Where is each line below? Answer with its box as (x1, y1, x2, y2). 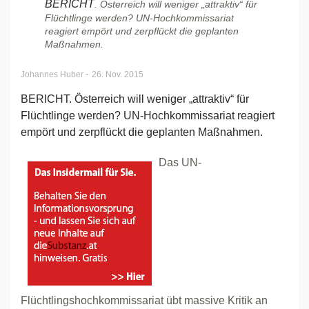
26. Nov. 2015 (92, 70, 143, 79)
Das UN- (159, 157, 201, 168)
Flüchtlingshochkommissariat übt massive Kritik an (21, 295, 268, 306)
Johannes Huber (21, 70, 86, 79)
